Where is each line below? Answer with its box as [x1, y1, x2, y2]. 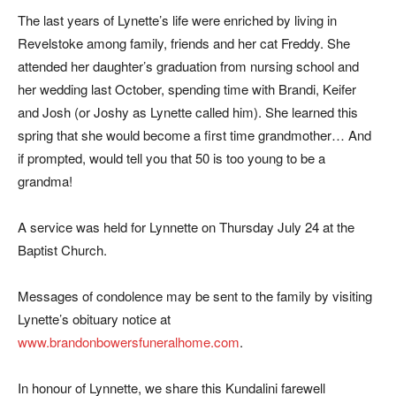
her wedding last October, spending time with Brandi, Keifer [18, 80, 356, 98]
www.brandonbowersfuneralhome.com [18, 332, 240, 351]
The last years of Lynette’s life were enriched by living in [18, 11, 337, 29]
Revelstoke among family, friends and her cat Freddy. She [18, 34, 350, 52]
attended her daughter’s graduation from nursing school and [18, 57, 359, 75]
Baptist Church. [18, 240, 107, 259]
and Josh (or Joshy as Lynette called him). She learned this [18, 103, 358, 121]
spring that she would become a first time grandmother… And [18, 126, 371, 144]
